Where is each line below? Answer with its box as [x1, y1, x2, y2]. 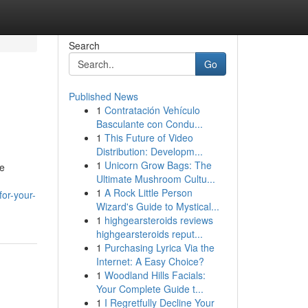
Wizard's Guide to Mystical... [96, 199, 219, 213]
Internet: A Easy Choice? [96, 254, 204, 268]
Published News [68, 89, 138, 103]
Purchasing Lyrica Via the [104, 241, 214, 254]
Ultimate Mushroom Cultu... [96, 172, 215, 186]
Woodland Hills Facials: [104, 268, 206, 282]
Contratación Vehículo [104, 103, 200, 117]
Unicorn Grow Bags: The [104, 158, 212, 172]
